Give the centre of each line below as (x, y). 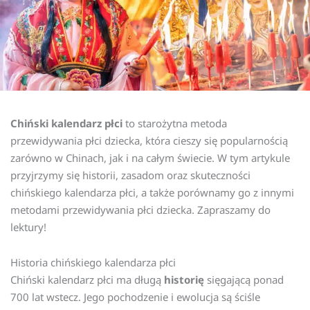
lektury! (28, 227)
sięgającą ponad (244, 279)
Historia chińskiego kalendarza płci (93, 262)
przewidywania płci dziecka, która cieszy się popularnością (149, 140)
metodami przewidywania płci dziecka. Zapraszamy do (140, 209)
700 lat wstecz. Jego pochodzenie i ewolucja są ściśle (135, 297)
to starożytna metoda (175, 123)
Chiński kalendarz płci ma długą (87, 279)
